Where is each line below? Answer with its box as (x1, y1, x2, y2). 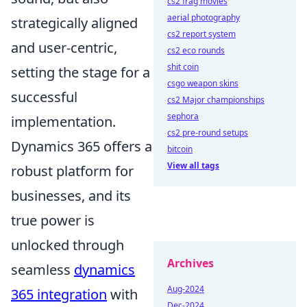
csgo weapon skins (167, 77, 238, 89)
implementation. (11, 112, 116, 131)
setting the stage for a (11, 63, 150, 82)
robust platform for (11, 162, 134, 180)
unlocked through (11, 236, 124, 254)
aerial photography (167, 12, 240, 23)
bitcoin (167, 143, 193, 155)
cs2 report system (167, 28, 236, 40)
